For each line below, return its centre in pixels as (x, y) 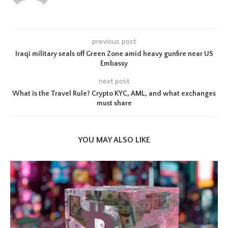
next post (114, 81)
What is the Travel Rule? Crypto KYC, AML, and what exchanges (114, 94)
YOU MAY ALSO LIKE (114, 140)
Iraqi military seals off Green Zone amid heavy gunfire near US (114, 54)
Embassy (114, 64)
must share (114, 103)
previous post (114, 41)
